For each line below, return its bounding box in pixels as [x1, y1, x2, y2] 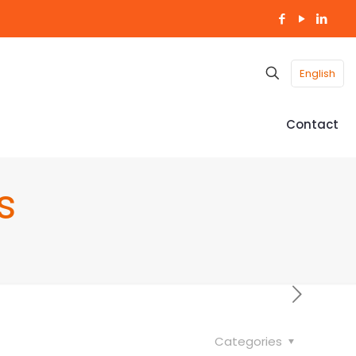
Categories [215, 333, 285, 350]
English [300, 65, 335, 81]
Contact [286, 116, 339, 133]
